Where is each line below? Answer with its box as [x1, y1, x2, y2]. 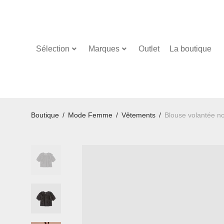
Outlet [138, 44, 159, 53]
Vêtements [121, 111, 155, 119]
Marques [88, 44, 119, 53]
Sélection [36, 44, 69, 53]
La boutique [169, 44, 211, 53]
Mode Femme [68, 111, 112, 119]
